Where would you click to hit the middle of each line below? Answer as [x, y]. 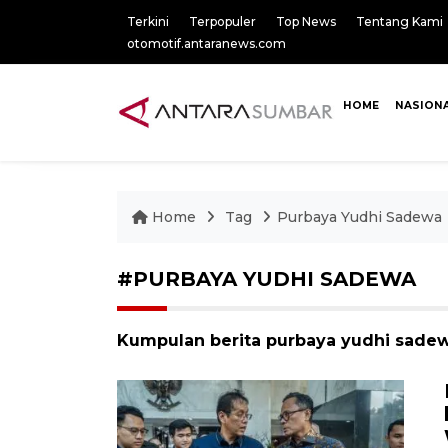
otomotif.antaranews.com [206, 43]
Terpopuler [222, 21]
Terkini [148, 21]
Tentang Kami [399, 21]
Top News [306, 21]
